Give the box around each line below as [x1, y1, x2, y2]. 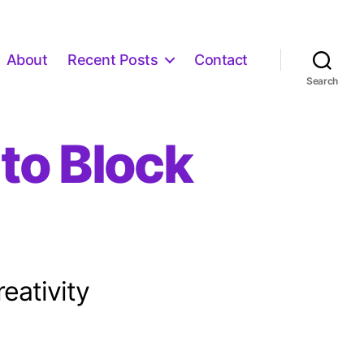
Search [305, 75, 339, 87]
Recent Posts [67, 50, 158, 68]
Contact [194, 50, 248, 68]
